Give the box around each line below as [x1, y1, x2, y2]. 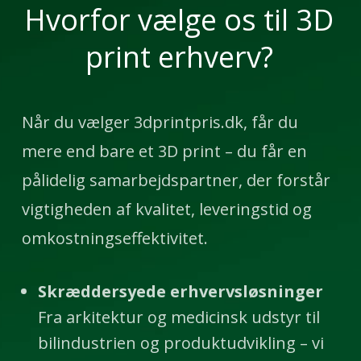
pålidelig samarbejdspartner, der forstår [21, 169, 330, 192]
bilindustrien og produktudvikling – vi [37, 332, 324, 355]
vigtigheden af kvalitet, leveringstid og [21, 198, 312, 221]
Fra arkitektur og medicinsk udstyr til [37, 306, 320, 329]
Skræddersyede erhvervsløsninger [37, 280, 323, 303]
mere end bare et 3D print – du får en [21, 140, 307, 163]
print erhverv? [85, 37, 273, 77]
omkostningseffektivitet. [21, 227, 208, 250]
